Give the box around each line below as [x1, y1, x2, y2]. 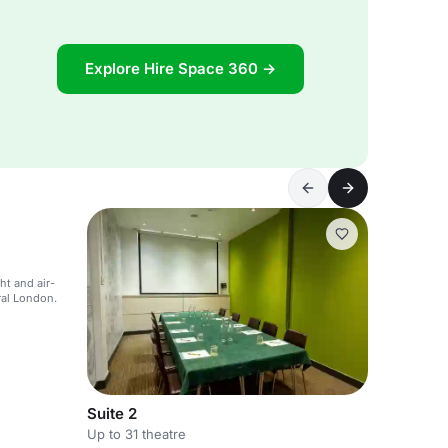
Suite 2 [87, 404, 137, 424]
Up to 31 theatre [87, 426, 186, 443]
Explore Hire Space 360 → [85, 58, 276, 78]
